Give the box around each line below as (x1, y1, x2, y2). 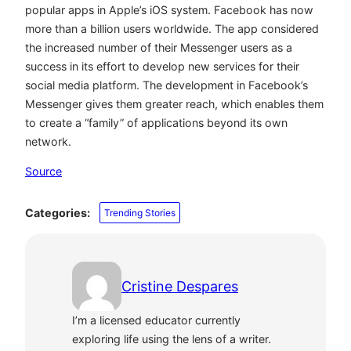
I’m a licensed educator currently (72, 313, 241, 327)
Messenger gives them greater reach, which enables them (25, 97, 324, 111)
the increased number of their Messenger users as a (25, 41, 292, 55)
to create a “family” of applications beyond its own (25, 116, 288, 130)
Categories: (25, 205, 90, 219)
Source (25, 165, 62, 179)
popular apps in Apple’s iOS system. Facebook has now (25, 3, 313, 17)
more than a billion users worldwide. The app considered (25, 22, 319, 36)
